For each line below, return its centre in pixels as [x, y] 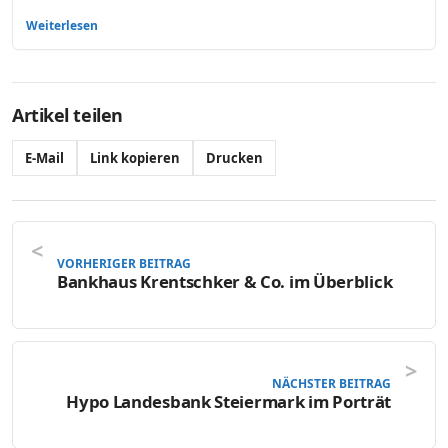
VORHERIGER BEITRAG [124, 264]
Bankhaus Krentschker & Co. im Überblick [225, 282]
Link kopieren [135, 157]
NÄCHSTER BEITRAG [331, 384]
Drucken [234, 157]
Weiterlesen [62, 25]
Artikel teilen [67, 114]
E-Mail [44, 157]
